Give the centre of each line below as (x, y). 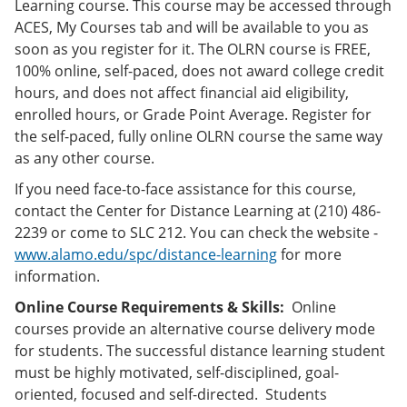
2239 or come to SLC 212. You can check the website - (196, 233)
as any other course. (84, 158)
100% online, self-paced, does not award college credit (199, 71)
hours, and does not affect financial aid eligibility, (182, 93)
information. (57, 276)
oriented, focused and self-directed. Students (171, 394)
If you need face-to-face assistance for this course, (185, 189)
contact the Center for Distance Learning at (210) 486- (198, 211)
